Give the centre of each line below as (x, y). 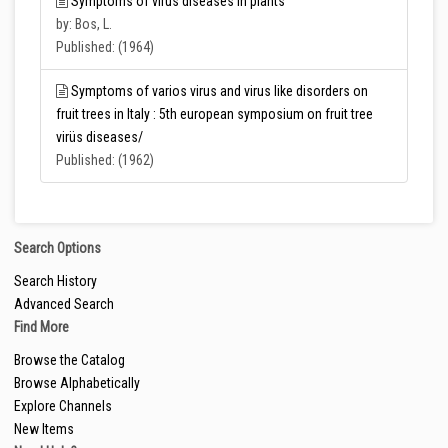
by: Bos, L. (84, 24)
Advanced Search (64, 304)
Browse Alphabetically (77, 383)
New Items (44, 429)
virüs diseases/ (99, 137)
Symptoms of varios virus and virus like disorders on (219, 91)
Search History (55, 281)
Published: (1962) (105, 160)
